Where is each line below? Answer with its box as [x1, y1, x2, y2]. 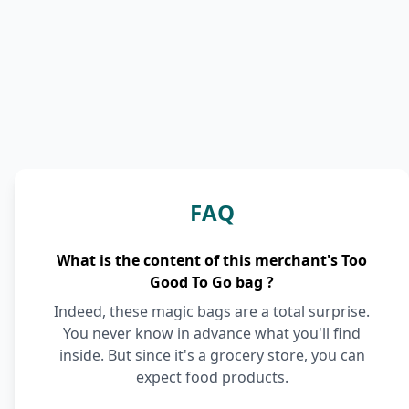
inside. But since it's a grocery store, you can [58, 345, 365, 365]
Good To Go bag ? [150, 272, 274, 292]
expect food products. [135, 367, 288, 387]
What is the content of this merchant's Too [57, 250, 367, 270]
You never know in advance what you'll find [63, 323, 361, 343]
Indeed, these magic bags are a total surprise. [54, 301, 370, 321]
